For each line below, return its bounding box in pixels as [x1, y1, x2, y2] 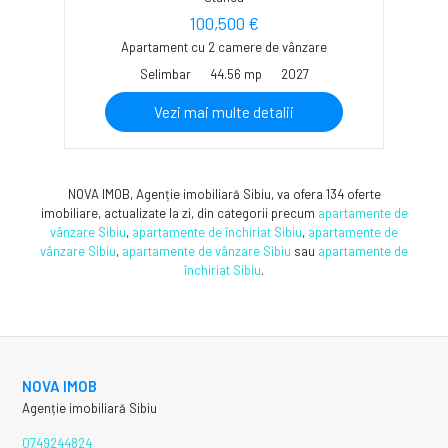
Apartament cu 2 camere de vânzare [121, 38, 327, 55]
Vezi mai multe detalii [154, 102, 294, 121]
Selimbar [139, 65, 191, 82]
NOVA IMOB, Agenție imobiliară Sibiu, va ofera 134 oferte [67, 185, 381, 202]
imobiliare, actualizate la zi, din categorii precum [40, 204, 318, 221]
